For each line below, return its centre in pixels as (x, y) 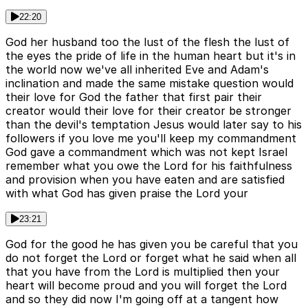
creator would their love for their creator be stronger (148, 111)
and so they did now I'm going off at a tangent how (142, 299)
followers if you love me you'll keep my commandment (151, 139)
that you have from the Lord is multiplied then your (143, 272)
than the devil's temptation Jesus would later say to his (154, 125)
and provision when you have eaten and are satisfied (145, 180)
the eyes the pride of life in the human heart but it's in (151, 56)
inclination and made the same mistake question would (150, 84)
